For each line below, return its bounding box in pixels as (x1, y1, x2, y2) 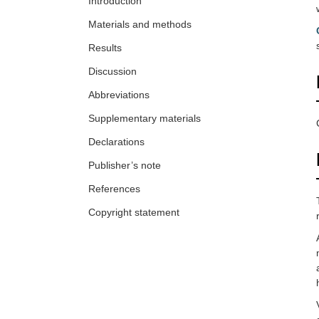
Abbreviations (88, 89, 150, 101)
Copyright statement (88, 206, 179, 219)
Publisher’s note (88, 159, 161, 172)
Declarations (88, 136, 145, 148)
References (88, 183, 140, 195)
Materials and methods (88, 19, 192, 31)
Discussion (88, 66, 137, 78)
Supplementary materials (88, 113, 201, 125)
